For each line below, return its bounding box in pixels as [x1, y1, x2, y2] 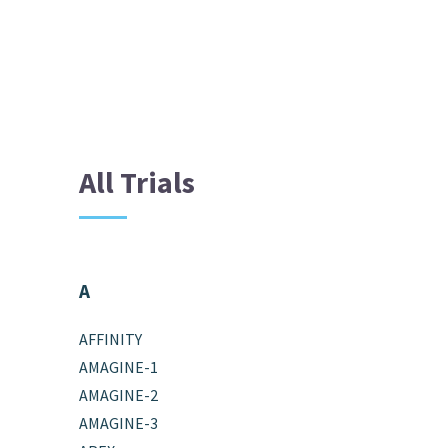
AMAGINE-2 [79, 384, 159, 405]
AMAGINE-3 [79, 412, 159, 433]
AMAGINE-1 [79, 356, 159, 377]
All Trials [79, 162, 196, 201]
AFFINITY [79, 328, 143, 349]
